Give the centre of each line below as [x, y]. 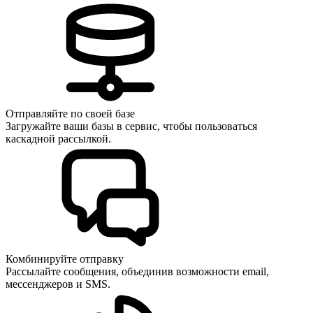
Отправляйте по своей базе [70, 114]
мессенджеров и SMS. [59, 284]
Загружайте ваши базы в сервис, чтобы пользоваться [131, 126]
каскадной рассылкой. [58, 139]
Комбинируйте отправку [65, 259]
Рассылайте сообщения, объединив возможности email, [137, 272]
